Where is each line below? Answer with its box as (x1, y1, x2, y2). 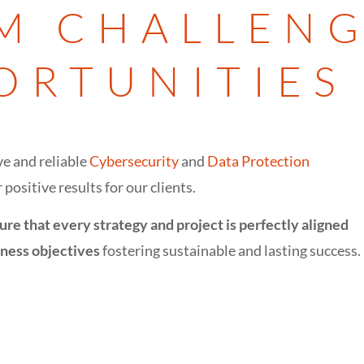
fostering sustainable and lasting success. (100, 241, 361, 260)
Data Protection (207, 152, 310, 170)
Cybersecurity (89, 152, 179, 170)
